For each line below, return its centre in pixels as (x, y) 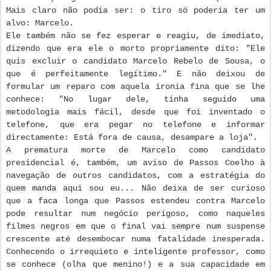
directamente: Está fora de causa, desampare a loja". (132, 138)
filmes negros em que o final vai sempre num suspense (135, 227)
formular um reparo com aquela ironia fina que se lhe (135, 87)
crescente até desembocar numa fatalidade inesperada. (135, 239)
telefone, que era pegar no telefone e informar (135, 125)
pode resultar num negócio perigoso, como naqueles (135, 214)
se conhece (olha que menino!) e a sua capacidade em (135, 265)
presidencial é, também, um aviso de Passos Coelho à (135, 163)
